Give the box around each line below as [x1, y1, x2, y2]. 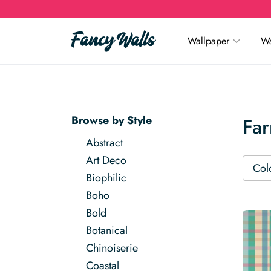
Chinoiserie [86, 240, 138, 256]
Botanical [86, 223, 128, 238]
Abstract [86, 135, 123, 151]
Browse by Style [71, 113, 152, 128]
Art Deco [86, 152, 126, 168]
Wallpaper [188, 34, 229, 48]
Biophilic [86, 170, 126, 186]
